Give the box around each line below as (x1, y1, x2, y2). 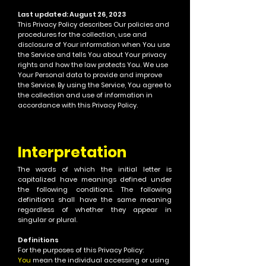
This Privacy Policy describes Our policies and (18, 20, 169, 29)
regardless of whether (18, 205, 111, 214)
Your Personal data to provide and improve (18, 70, 162, 80)
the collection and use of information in (18, 90, 153, 100)
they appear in (110, 205, 172, 214)
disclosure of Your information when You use (18, 40, 170, 49)
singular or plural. (18, 215, 77, 224)
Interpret (18, 142, 87, 163)
